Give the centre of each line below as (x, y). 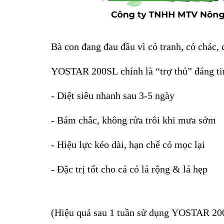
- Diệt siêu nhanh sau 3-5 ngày (113, 96)
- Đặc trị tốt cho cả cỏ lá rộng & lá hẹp (129, 169)
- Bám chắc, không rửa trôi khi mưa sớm (133, 120)
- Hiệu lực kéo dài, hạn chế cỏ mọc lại (128, 145)
